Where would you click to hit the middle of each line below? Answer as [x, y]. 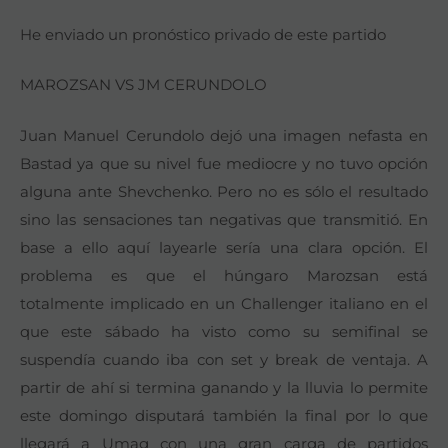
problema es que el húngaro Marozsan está [224, 275]
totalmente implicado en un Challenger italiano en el [224, 303]
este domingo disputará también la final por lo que [224, 415]
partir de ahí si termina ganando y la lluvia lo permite [224, 387]
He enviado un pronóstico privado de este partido [203, 34]
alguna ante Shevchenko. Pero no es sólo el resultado [224, 191]
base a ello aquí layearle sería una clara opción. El [224, 247]
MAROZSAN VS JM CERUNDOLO [143, 85]
